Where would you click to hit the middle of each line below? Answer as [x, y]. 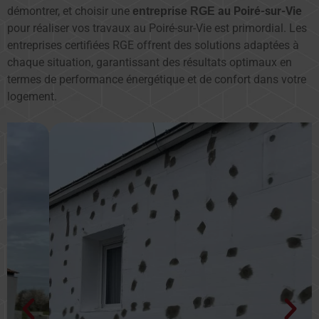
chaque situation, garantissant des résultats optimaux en [150, 62]
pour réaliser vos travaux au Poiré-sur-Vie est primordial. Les [157, 28]
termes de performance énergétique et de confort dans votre [157, 79]
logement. [32, 96]
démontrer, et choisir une [70, 11]
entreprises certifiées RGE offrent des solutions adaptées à [153, 45]
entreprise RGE [174, 11]
